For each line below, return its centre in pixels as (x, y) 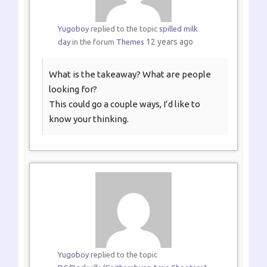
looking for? (73, 89)
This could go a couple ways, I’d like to (125, 104)
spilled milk (178, 28)
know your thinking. (89, 119)
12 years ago (169, 41)
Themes (130, 41)
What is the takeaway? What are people (130, 74)
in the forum (93, 41)
